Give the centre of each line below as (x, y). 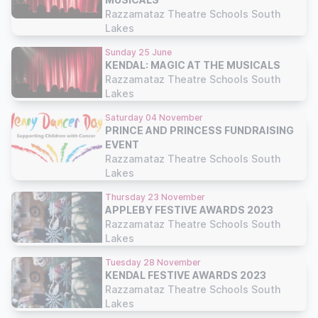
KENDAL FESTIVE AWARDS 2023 (186, 275)
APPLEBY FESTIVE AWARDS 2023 (189, 210)
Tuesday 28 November (153, 262)
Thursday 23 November (155, 197)
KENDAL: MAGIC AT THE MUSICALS (193, 65)
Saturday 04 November (154, 117)
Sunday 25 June (138, 52)
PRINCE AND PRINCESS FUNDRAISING (199, 130)
